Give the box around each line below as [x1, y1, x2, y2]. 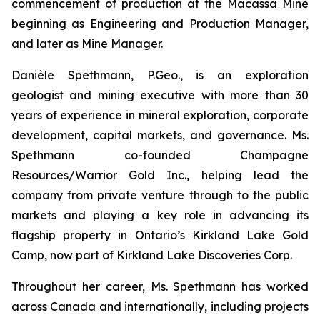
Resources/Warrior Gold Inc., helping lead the [11, 168, 309, 182]
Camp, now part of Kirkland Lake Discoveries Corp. [11, 248, 292, 262]
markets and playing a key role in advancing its [11, 208, 309, 222]
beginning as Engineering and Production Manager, [11, 16, 309, 31]
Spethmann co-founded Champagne [11, 148, 309, 162]
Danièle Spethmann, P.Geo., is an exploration [11, 68, 309, 82]
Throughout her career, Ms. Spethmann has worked [11, 279, 309, 294]
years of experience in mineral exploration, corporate [11, 108, 309, 122]
